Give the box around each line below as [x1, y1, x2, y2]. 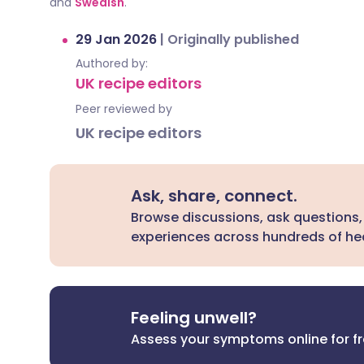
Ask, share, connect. [131, 184, 298, 207]
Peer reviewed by [76, 101, 172, 117]
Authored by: [76, 55, 148, 71]
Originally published [167, 30, 299, 49]
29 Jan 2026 [76, 30, 160, 49]
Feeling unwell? [131, 306, 258, 329]
